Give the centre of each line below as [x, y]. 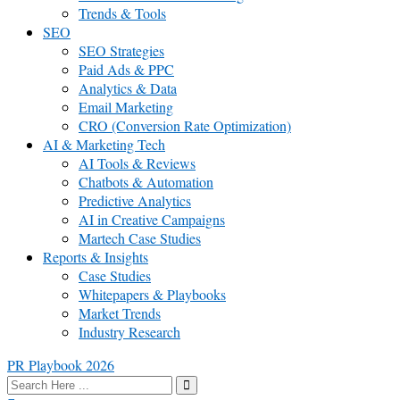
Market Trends [120, 313]
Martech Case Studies [140, 238]
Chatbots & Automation [146, 182]
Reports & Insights [96, 257]
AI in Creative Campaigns [152, 220]
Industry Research [129, 332]
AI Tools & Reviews [137, 163]
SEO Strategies [121, 51]
